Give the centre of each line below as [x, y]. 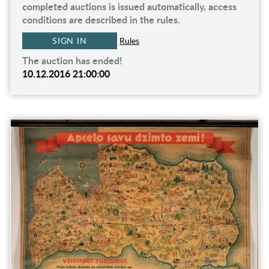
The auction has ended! [72, 61]
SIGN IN [70, 41]
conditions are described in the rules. [101, 20]
